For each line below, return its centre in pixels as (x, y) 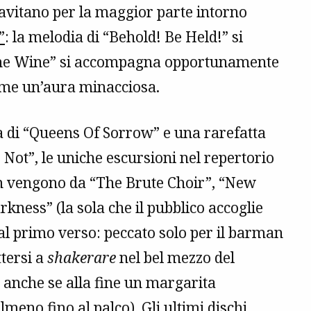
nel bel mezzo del (175, 258)
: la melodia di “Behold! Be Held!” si (124, 37)
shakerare (82, 258)
